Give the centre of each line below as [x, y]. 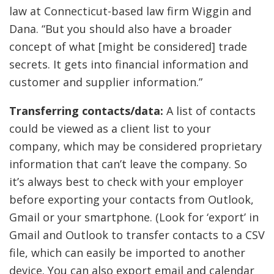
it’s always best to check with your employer [126, 181]
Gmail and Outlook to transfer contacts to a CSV [137, 235]
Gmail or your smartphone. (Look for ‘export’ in [134, 217]
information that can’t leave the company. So [128, 164]
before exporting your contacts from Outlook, [131, 199]
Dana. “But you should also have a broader [120, 28]
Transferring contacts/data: [88, 110]
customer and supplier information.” [106, 82]
